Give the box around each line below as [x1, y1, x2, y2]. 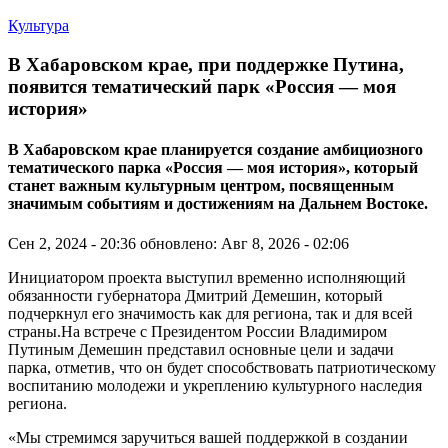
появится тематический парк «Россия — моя [8, 75, 396, 97]
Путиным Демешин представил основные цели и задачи [8, 340, 394, 358]
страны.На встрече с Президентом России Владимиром [8, 322, 387, 340]
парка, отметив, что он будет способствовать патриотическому [8, 358, 436, 376]
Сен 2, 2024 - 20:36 [8, 234, 136, 252]
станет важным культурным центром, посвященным [8, 177, 394, 195]
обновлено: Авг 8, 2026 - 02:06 [140, 234, 349, 252]
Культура [8, 17, 69, 35]
